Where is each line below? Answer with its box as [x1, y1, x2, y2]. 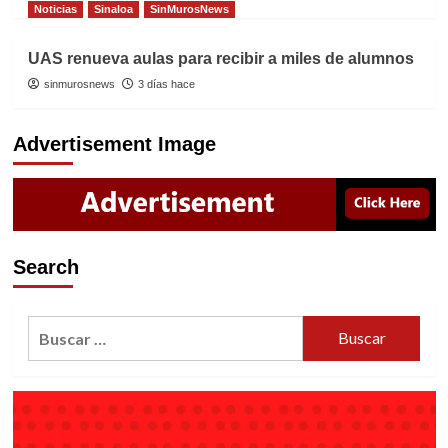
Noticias [33, 3, 77, 16]
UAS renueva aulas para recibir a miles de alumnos [27, 50, 414, 68]
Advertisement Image [12, 133, 216, 156]
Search [12, 255, 79, 278]
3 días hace [137, 78, 195, 91]
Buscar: [26, 317, 83, 337]
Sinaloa [93, 3, 133, 16]
